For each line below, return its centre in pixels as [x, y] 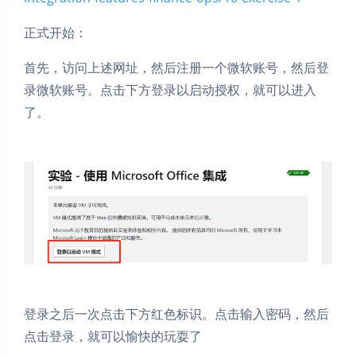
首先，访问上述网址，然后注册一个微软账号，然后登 [176, 68]
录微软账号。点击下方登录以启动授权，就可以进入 [170, 90]
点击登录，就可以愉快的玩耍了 [113, 336]
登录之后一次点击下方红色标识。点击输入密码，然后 [176, 313]
